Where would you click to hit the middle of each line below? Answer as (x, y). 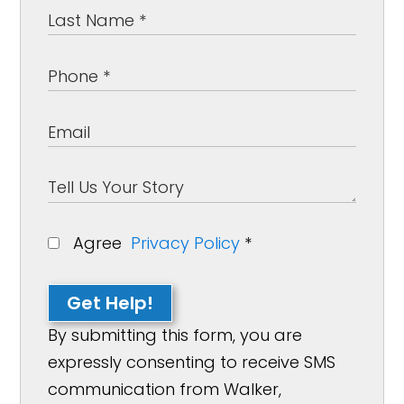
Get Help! (110, 303)
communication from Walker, (165, 389)
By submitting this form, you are (175, 335)
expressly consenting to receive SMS (192, 362)
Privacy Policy (186, 243)
